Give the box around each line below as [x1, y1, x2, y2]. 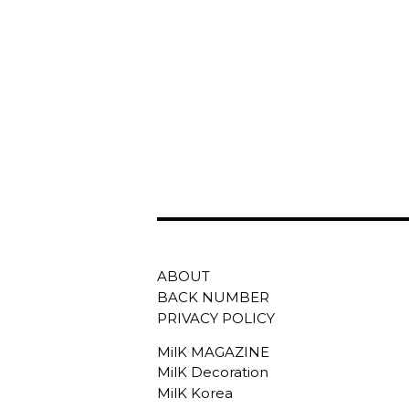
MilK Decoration [157, 363, 268, 382]
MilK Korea [157, 384, 233, 403]
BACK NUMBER [157, 288, 269, 306]
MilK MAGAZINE [157, 342, 269, 361]
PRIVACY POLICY [157, 309, 275, 327]
